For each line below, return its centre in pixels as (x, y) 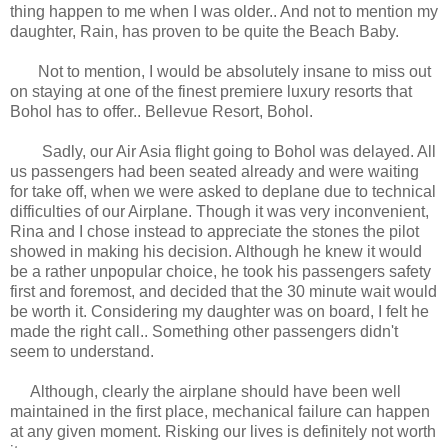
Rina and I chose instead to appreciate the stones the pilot (214, 232)
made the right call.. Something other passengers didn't (204, 332)
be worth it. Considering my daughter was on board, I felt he (219, 312)
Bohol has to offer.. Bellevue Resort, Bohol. (163, 112)
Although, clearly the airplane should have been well (205, 392)
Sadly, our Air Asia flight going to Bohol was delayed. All (223, 152)
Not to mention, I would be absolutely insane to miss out (220, 72)
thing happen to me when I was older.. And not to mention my (224, 12)
